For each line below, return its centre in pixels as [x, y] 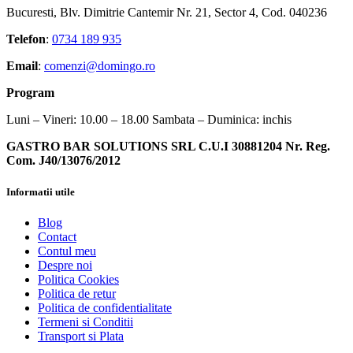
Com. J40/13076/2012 [63, 161]
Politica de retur [77, 293]
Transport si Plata [81, 336]
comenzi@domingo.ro [100, 66]
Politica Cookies [78, 279]
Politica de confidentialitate [105, 307]
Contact [57, 236]
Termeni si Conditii [85, 321]
